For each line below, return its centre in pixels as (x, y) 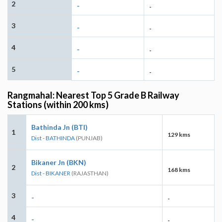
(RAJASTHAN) (89, 173)
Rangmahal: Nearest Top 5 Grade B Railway (93, 95)
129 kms (179, 134)
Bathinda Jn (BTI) (59, 127)
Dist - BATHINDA (53, 138)
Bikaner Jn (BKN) (59, 162)
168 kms (179, 169)
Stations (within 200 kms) (58, 104)
